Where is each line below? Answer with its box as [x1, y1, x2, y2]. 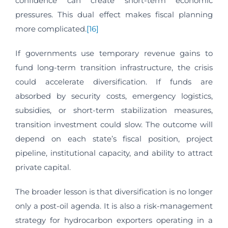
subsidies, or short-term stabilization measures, [15, 105, 213, 116]
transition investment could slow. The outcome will [15, 120, 213, 130]
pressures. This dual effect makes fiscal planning [15, 10, 213, 20]
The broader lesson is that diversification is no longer [15, 187, 213, 197]
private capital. [15, 162, 71, 173]
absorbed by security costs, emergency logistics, [15, 91, 213, 101]
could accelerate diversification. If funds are [15, 77, 213, 87]
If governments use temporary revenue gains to [15, 48, 213, 59]
